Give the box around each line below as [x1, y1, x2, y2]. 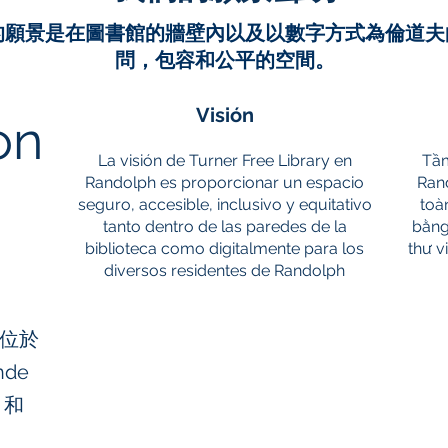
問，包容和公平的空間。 [115, 48, 335, 72]
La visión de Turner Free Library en [97, 151, 352, 170]
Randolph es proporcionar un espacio [85, 173, 364, 192]
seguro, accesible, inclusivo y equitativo [77, 195, 372, 214]
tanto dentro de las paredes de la [102, 217, 347, 236]
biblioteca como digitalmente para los [85, 239, 364, 258]
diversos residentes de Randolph [104, 261, 345, 280]
